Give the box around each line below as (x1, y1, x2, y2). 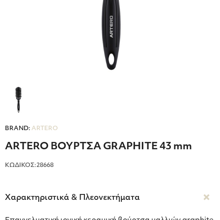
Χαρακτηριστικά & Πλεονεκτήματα (5, 194, 140, 202)
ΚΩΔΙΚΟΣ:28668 (5, 163, 54, 169)
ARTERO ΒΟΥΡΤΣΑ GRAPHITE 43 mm (5, 142, 192, 152)
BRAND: (5, 126, 30, 132)
